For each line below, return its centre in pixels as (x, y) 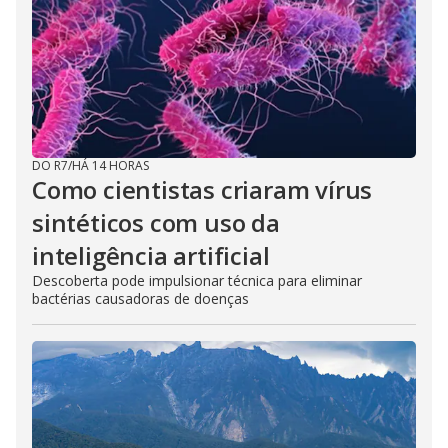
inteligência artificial (151, 255)
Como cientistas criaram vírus (202, 189)
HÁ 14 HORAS (110, 165)
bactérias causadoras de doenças (140, 298)
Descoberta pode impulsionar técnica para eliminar (197, 280)
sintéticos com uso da (156, 222)
